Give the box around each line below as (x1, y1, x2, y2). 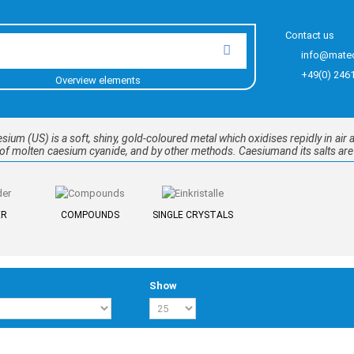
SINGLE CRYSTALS (153, 209, 233, 221)
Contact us (285, 29, 335, 41)
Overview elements (55, 74, 141, 86)
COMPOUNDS (61, 209, 119, 221)
